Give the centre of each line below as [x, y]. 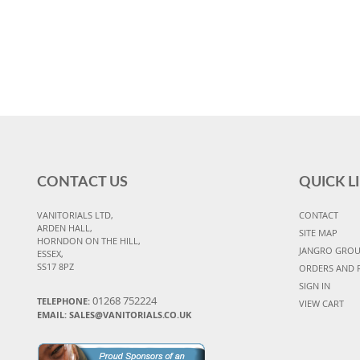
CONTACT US [82, 182]
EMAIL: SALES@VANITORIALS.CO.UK [114, 314]
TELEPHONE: [65, 301]
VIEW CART [321, 303]
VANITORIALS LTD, [75, 215]
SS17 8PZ [55, 266]
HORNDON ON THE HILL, [89, 240]
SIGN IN [314, 285]
